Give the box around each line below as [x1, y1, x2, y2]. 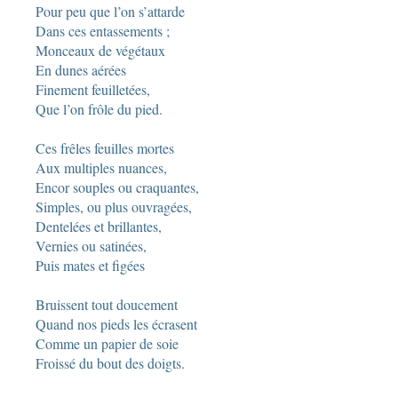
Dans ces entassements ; [35, 20, 170, 40]
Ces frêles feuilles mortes [35, 138, 174, 157]
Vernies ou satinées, [35, 235, 147, 255]
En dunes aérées [35, 60, 126, 79]
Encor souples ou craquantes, [35, 177, 199, 196]
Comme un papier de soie [35, 333, 179, 353]
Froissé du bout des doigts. [35, 353, 185, 372]
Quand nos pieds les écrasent [35, 314, 197, 333]
